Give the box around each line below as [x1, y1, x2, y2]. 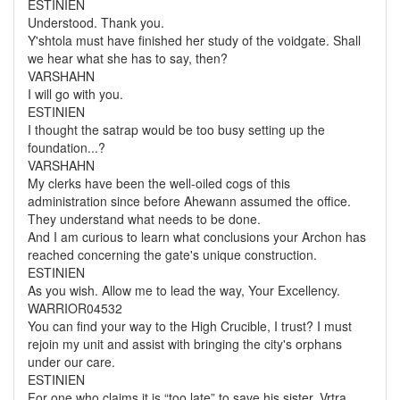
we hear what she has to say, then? [28, 49, 228, 67]
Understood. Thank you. [28, 13, 164, 31]
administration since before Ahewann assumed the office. [28, 192, 351, 210]
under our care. [28, 353, 115, 371]
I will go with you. [28, 85, 123, 103]
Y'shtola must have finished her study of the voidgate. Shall [28, 31, 361, 49]
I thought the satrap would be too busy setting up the [28, 121, 325, 138]
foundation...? [28, 138, 105, 156]
